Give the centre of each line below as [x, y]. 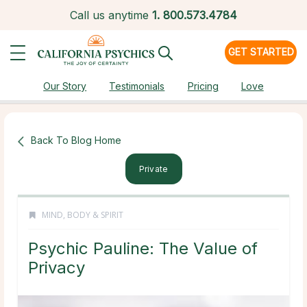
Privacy [57, 268]
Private [153, 169]
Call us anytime [109, 15]
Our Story [65, 86]
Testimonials [137, 86]
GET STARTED [261, 52]
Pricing [203, 86]
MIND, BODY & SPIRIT [83, 215]
